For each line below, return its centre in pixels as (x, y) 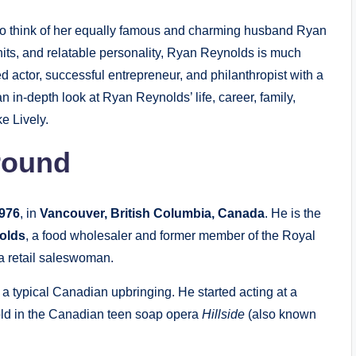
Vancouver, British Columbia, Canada (152, 213)
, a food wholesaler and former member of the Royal (170, 236)
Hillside (223, 314)
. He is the (293, 213)
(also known (281, 314)
